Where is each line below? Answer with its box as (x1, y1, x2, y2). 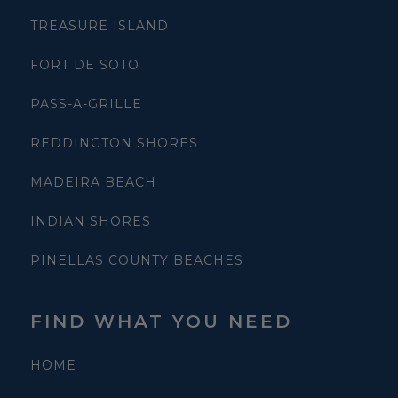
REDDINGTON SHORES (30, 135, 198, 152)
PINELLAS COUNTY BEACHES (30, 252, 243, 269)
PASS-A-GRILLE (30, 96, 142, 113)
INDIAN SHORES (30, 213, 151, 230)
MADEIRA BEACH (30, 174, 156, 191)
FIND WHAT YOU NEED (30, 311, 292, 333)
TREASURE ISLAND (30, 18, 169, 35)
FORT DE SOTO (30, 57, 139, 74)
